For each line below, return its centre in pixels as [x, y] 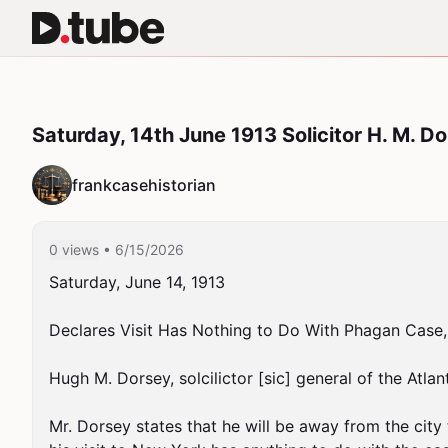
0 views [74, 249]
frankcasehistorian [144, 185]
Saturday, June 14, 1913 [137, 282]
